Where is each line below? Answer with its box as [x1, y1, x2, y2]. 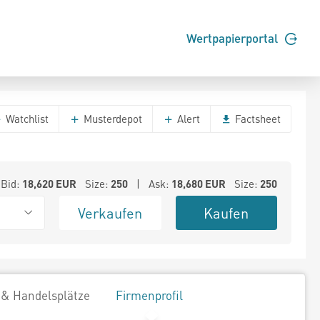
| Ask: [127, 176, 171, 191]
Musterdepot [81, 111, 142, 126]
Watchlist [3, 111, 49, 126]
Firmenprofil [116, 287, 183, 303]
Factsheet [232, 111, 281, 126]
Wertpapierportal [186, 30, 281, 46]
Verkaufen [78, 204, 143, 222]
